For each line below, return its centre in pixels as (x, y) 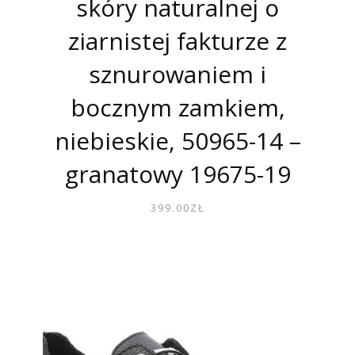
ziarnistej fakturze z (177, 41)
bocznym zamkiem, (177, 108)
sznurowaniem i (177, 74)
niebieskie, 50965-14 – (177, 141)
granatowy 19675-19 (177, 174)
